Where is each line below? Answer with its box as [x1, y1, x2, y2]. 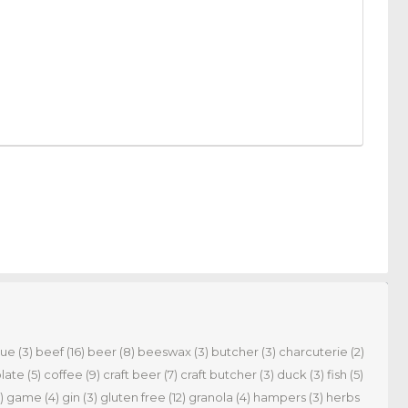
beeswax [138, 344, 191, 360]
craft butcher [180, 367, 257, 382]
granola [189, 390, 233, 405]
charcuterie [279, 344, 348, 360]
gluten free [100, 390, 166, 405]
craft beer [103, 367, 161, 382]
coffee [44, 367, 83, 382]
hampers [253, 390, 306, 405]
